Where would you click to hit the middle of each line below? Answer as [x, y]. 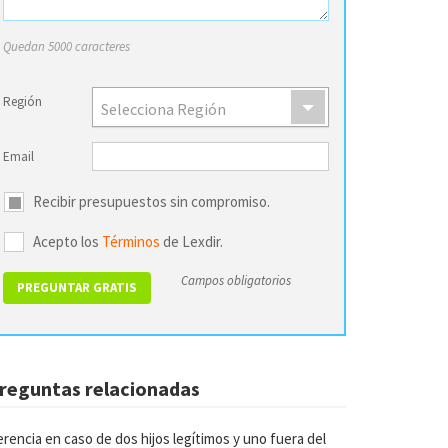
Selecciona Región [163, 108]
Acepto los [67, 241]
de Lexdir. [191, 241]
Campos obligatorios [236, 280]
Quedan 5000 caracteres [66, 46]
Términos [131, 241]
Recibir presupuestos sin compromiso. [151, 201]
